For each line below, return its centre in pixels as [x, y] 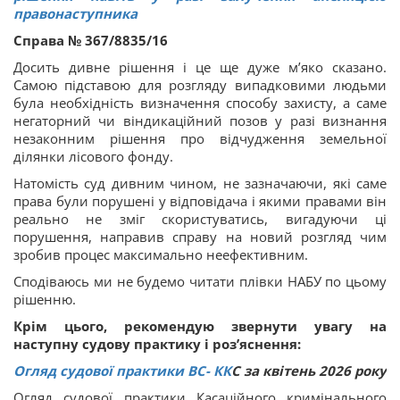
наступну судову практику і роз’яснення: [157, 343]
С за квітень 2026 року [309, 370]
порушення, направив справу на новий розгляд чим [200, 236]
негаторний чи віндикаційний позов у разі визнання [200, 120]
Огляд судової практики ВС [109, 370]
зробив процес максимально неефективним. [161, 254]
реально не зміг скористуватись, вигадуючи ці [200, 218]
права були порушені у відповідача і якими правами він [200, 200]
